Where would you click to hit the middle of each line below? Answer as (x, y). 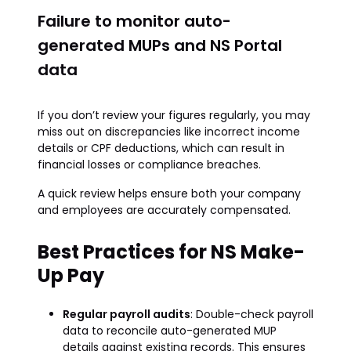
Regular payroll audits (127, 314)
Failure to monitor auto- (134, 21)
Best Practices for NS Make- (171, 252)
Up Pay (71, 275)
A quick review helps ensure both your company (169, 194)
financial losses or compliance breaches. (149, 165)
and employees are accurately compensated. (164, 210)
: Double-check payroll (252, 314)
